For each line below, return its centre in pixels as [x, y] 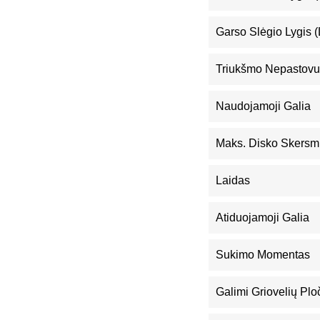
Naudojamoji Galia [263, 106]
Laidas [233, 180]
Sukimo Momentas [263, 255]
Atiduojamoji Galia [262, 217]
